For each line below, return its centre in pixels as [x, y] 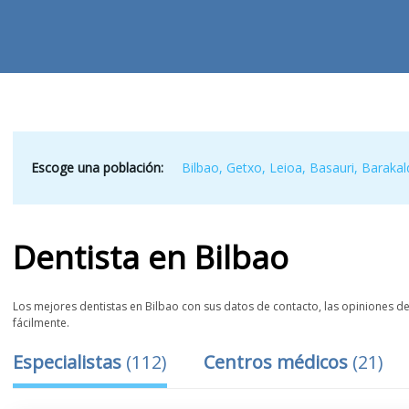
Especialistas [70, 362]
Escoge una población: [98, 168]
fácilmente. [42, 323]
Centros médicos [278, 362]
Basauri [332, 168]
